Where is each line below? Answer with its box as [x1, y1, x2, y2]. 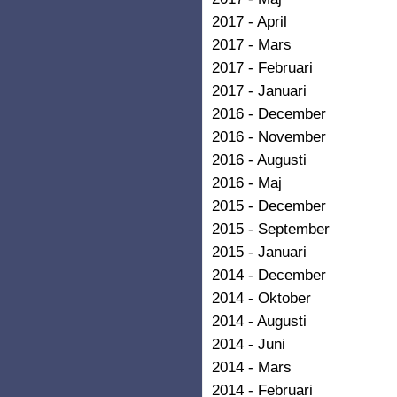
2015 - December [212, 196, 326, 214]
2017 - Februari [212, 58, 313, 76]
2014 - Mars [212, 357, 292, 376]
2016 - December [212, 104, 326, 122]
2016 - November [212, 127, 326, 145]
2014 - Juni [212, 334, 285, 353]
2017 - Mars [212, 35, 292, 53]
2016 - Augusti [212, 150, 307, 168]
